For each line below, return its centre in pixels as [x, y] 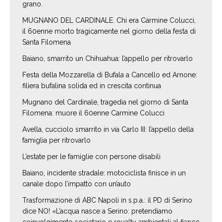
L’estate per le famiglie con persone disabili [91, 157]
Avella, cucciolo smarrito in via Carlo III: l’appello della [108, 130]
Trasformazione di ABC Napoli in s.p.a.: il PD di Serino [107, 200]
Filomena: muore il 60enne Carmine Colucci [93, 113]
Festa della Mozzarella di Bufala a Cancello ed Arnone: [110, 75]
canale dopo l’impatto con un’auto [77, 184]
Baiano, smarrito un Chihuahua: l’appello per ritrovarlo [108, 59]
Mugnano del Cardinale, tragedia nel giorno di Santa [105, 102]
